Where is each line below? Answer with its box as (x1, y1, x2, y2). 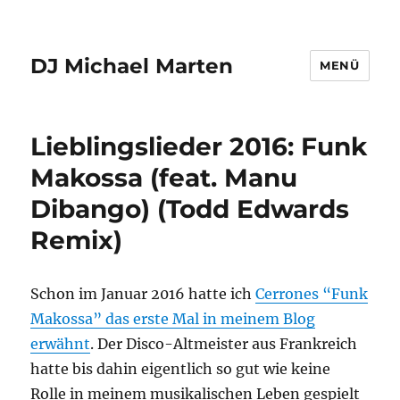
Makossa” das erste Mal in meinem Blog (30, 310, 316, 328)
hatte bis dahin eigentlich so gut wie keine (30, 360, 331, 378)
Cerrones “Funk (255, 285, 369, 303)
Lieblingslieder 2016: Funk (30, 131, 368, 162)
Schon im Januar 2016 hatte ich (30, 285, 256, 303)
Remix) (30, 225, 123, 255)
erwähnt (30, 335, 91, 353)
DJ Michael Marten (30, 53, 234, 79)
